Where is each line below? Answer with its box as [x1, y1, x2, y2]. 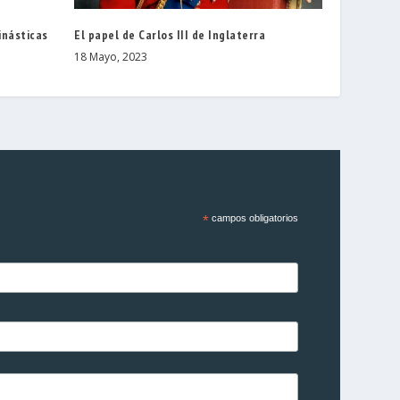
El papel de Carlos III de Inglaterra [74, 26, 266, 43]
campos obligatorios [208, 212, 298, 223]
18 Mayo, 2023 [74, 48, 148, 64]
